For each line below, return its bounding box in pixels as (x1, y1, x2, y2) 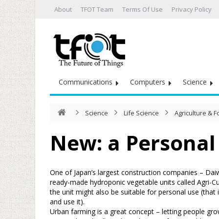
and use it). (50, 197, 85, 206)
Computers (130, 77, 165, 87)
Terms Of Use (122, 5, 163, 14)
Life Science (124, 109, 159, 117)
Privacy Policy (172, 5, 212, 14)
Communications (59, 77, 112, 87)
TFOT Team (81, 5, 113, 14)
